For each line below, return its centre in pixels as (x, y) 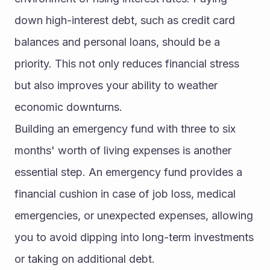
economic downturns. (68, 107)
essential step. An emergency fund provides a (128, 172)
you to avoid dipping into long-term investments (134, 237)
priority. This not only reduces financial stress (127, 64)
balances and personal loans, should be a (117, 42)
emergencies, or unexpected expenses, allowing (134, 216)
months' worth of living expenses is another (123, 151)
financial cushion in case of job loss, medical (125, 194)
